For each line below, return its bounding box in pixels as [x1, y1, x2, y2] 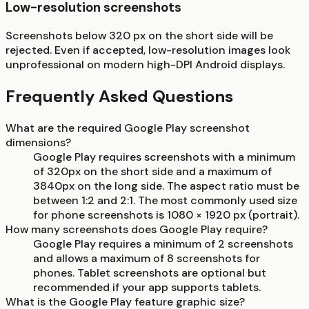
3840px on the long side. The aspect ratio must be [33, 179, 299, 194]
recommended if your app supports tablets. [33, 280, 261, 295]
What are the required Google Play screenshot [6, 121, 250, 136]
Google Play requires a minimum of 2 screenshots [33, 237, 293, 252]
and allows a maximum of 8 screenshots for [33, 251, 260, 266]
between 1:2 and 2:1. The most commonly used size [33, 193, 297, 208]
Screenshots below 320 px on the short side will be [6, 28, 273, 43]
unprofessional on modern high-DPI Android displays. [6, 57, 285, 72]
